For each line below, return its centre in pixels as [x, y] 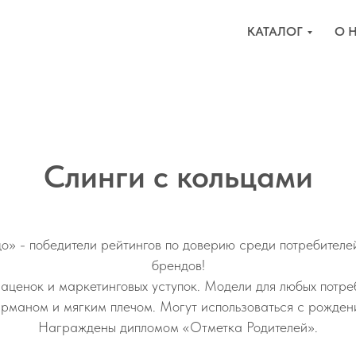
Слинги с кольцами [178, 176]
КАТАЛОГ [275, 31]
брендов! [178, 265]
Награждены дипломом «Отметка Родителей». [178, 327]
